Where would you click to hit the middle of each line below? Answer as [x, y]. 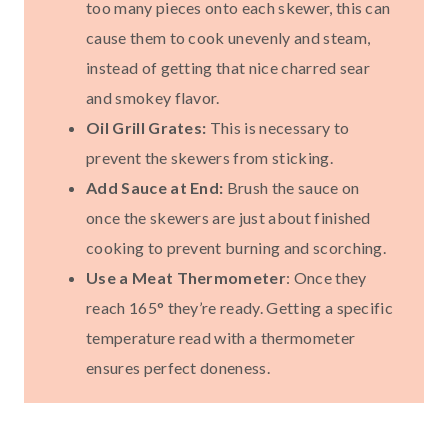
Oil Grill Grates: [148, 128]
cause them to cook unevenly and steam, [228, 38]
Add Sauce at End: [155, 188]
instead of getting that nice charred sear [228, 68]
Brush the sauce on [291, 188]
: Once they [326, 278]
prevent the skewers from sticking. [209, 158]
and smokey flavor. [153, 98]
